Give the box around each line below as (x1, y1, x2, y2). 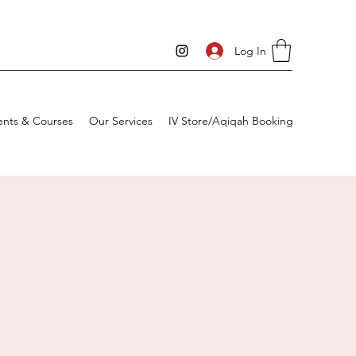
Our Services (89, 113, 153, 128)
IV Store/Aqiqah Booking (168, 113, 293, 128)
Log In (234, 43, 267, 58)
